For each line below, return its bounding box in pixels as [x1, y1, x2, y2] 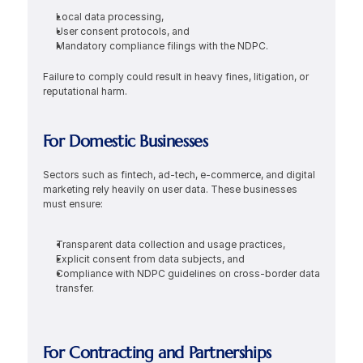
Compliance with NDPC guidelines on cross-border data [55, 267, 320, 280]
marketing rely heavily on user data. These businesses [42, 183, 297, 195]
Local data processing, [55, 11, 164, 23]
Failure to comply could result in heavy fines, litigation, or [42, 70, 309, 83]
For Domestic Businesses [42, 131, 208, 152]
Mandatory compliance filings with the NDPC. [55, 40, 268, 52]
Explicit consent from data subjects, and [55, 253, 245, 265]
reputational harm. [42, 85, 127, 97]
